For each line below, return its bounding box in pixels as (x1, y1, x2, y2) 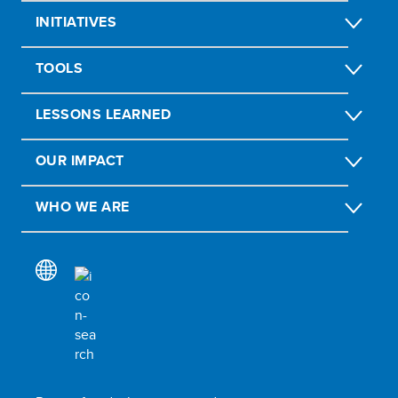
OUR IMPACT (36, 149, 124, 171)
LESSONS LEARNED (36, 103, 171, 124)
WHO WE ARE (36, 195, 130, 217)
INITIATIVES (36, 11, 117, 32)
